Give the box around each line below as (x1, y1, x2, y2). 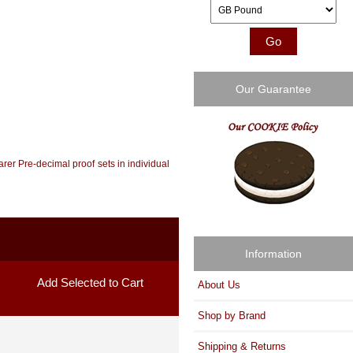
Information (245, 247, 303, 260)
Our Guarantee (236, 83, 312, 96)
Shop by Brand (198, 309, 266, 321)
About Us (198, 278, 241, 291)
